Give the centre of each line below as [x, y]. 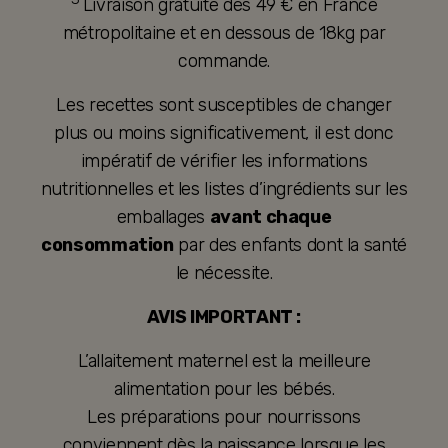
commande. [224, 61]
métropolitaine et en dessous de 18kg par [224, 33]
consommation [107, 245]
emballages [163, 217]
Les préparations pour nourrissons [224, 417]
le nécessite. [224, 273]
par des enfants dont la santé [290, 245]
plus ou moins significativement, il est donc [224, 133]
